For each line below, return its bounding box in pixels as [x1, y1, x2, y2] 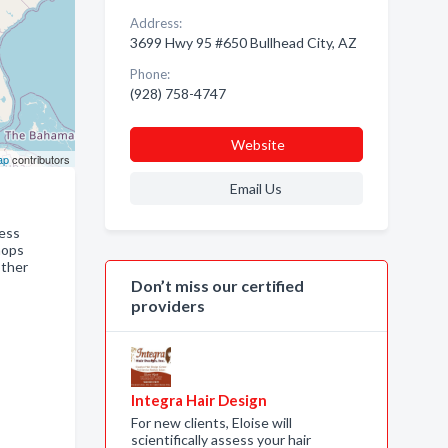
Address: [129, 15, 182, 31]
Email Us [229, 180, 282, 197]
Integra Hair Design [130, 391, 267, 409]
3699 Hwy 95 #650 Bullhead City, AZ [129, 34, 357, 51]
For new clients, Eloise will [130, 414, 292, 431]
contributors [8, 151, 70, 167]
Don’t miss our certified [130, 276, 304, 295]
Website [230, 136, 285, 153]
